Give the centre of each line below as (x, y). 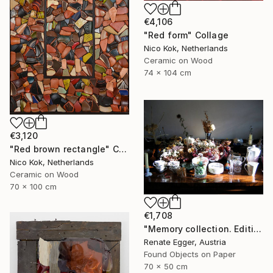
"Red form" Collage (186, 35)
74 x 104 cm (168, 73)
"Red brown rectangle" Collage (122, 149)
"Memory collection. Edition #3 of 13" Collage (258, 229)
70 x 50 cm (166, 267)
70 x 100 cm (33, 186)
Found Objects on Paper (190, 254)
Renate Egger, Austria (185, 242)
